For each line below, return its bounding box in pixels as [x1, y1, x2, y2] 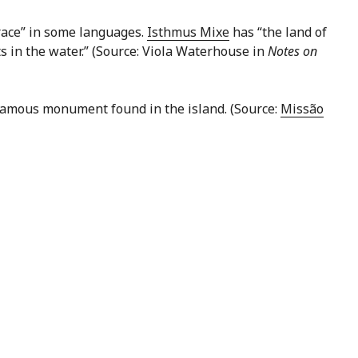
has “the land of [229, 23, 327, 42]
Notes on [268, 42, 317, 61]
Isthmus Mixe [147, 23, 229, 42]
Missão [280, 100, 324, 118]
